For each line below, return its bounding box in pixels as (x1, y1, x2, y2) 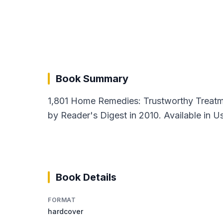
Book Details (56, 171, 116, 183)
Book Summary (56, 72, 128, 85)
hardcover (48, 207, 83, 216)
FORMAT (48, 196, 76, 204)
